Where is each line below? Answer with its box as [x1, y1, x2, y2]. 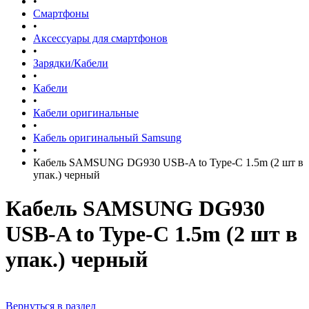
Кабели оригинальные [33, 107, 139, 119]
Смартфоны [33, 8, 89, 19]
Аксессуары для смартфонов [33, 32, 168, 44]
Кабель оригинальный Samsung [33, 132, 181, 143]
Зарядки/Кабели [33, 57, 108, 69]
